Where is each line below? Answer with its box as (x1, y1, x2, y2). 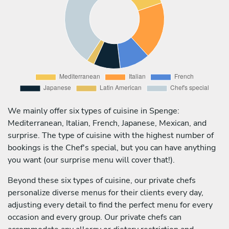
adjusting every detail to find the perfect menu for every (8, 199, 213, 211)
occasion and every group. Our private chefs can (8, 211, 181, 223)
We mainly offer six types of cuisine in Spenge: (8, 105, 179, 117)
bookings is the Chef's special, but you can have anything (8, 142, 216, 153)
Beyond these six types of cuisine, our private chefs (8, 174, 196, 186)
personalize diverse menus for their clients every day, (8, 187, 203, 198)
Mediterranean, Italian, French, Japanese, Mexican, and (8, 117, 207, 129)
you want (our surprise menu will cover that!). (8, 154, 175, 166)
